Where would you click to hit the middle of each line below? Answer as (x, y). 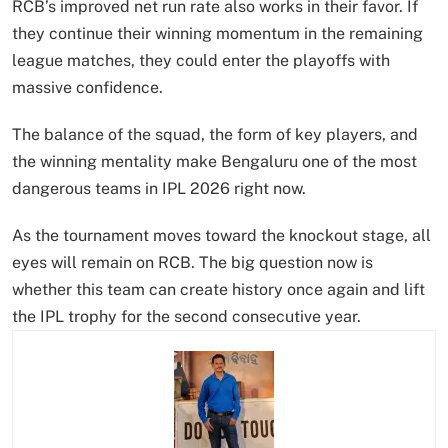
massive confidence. (87, 88)
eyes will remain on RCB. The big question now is (192, 263)
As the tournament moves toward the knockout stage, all (221, 236)
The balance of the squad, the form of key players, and (215, 135)
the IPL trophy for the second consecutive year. (186, 317)
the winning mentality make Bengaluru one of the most (214, 162)
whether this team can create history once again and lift (218, 290)
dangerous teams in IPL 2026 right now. (159, 189)
